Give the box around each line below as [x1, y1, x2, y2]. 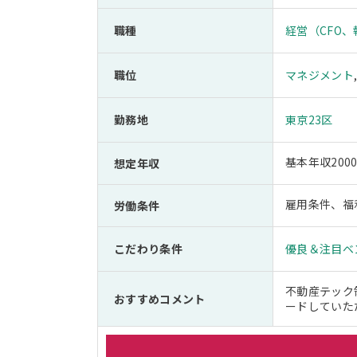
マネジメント [285, 67, 354, 83]
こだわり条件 [114, 241, 182, 257]
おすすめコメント [114, 291, 206, 307]
